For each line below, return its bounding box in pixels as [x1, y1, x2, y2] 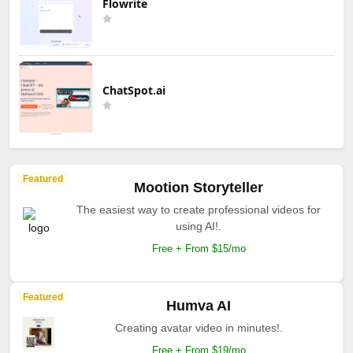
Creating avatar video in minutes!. [114, 321, 283, 334]
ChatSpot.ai [102, 82, 165, 98]
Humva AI [166, 297, 231, 314]
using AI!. [176, 219, 221, 232]
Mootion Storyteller [134, 179, 263, 195]
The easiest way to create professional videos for [76, 203, 321, 216]
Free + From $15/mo [151, 242, 246, 255]
